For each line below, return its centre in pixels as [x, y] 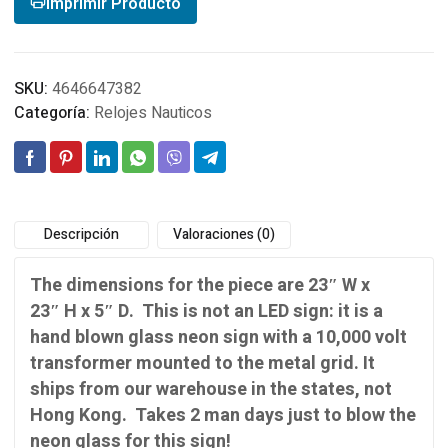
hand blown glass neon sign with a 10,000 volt [218, 337]
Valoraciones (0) [223, 234]
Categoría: [54, 113]
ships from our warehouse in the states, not [211, 389]
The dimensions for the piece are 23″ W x [200, 285]
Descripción [81, 234]
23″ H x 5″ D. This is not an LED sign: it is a [206, 311]
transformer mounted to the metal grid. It [202, 363]
